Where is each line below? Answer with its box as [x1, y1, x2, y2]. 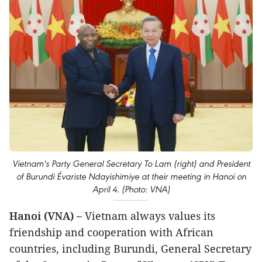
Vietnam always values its [85, 208, 215, 223]
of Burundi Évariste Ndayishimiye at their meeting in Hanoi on [16, 170, 246, 182]
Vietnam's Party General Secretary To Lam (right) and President [12, 157, 250, 169]
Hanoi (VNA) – [9, 208, 85, 223]
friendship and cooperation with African [9, 225, 213, 239]
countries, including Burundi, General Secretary [9, 241, 251, 256]
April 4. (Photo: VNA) [92, 183, 170, 195]
